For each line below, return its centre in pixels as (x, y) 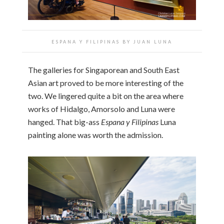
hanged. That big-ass (64, 121)
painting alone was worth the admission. (95, 134)
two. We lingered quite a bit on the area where (106, 95)
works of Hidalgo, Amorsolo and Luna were (101, 108)
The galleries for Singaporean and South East (104, 69)
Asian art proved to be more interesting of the (106, 82)
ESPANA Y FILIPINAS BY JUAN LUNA (112, 41)
